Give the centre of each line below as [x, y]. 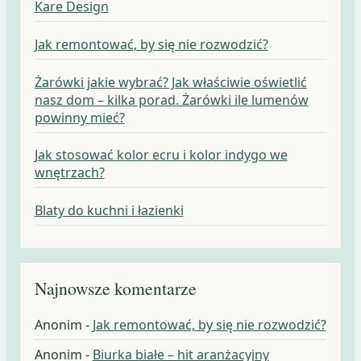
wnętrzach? [69, 173]
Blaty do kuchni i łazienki [109, 211]
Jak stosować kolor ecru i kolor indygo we [161, 155]
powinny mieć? [79, 117]
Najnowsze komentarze [115, 288]
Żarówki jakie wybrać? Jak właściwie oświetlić [170, 82]
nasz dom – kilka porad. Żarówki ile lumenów [171, 100]
